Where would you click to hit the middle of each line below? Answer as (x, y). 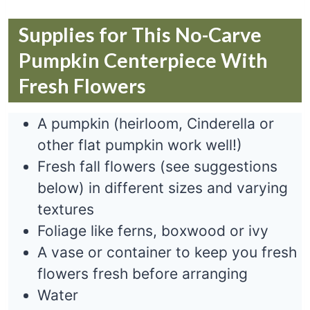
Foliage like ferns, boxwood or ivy (153, 230)
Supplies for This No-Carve (140, 35)
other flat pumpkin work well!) (140, 145)
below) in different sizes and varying (163, 188)
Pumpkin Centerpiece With (143, 61)
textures (66, 209)
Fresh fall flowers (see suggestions (157, 166)
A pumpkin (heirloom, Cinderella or (156, 123)
